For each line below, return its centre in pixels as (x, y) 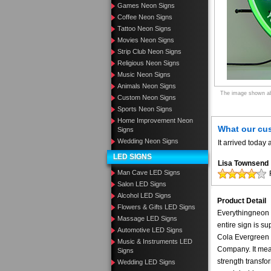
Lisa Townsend (243, 163)
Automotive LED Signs (150, 230)
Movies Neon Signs (146, 40)
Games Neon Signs (146, 5)
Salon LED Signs (142, 184)
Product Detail (242, 201)
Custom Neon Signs (147, 97)
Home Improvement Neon (155, 120)
